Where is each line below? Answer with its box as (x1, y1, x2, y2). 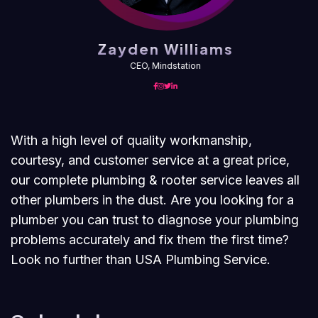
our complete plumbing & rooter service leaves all (11, 172, 300, 187)
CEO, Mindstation (128, 60, 200, 71)
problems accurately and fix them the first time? (11, 232, 289, 247)
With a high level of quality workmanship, (11, 133, 252, 148)
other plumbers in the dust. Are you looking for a (11, 192, 294, 207)
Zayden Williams (96, 40, 233, 57)
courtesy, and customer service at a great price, (11, 153, 290, 168)
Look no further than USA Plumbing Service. (11, 252, 270, 267)
